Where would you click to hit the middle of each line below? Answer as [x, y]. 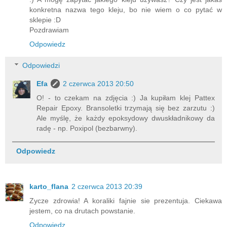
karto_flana [49, 187]
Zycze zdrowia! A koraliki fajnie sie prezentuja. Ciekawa [126, 201]
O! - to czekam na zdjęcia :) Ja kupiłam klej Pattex [126, 98]
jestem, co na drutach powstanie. [82, 211]
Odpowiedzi [41, 66]
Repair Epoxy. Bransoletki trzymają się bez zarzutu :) [126, 108]
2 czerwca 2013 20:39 [107, 187]
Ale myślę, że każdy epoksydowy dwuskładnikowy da [126, 118]
